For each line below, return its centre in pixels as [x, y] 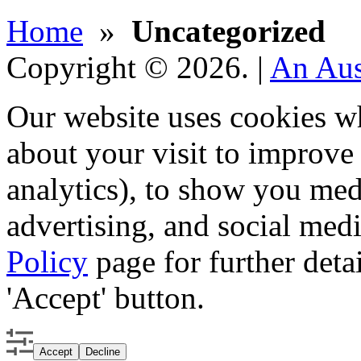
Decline [103, 351]
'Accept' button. [106, 297]
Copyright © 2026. [132, 67]
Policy [47, 261]
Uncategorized [228, 31]
